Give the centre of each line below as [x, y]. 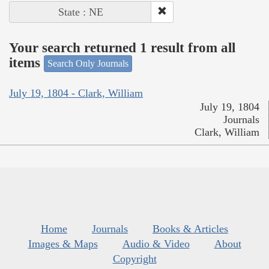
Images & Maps [63, 243]
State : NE [80, 12]
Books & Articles [190, 228]
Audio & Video [156, 243]
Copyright [134, 258]
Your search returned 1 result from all [122, 47]
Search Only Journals [88, 64]
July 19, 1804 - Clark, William [76, 93]
